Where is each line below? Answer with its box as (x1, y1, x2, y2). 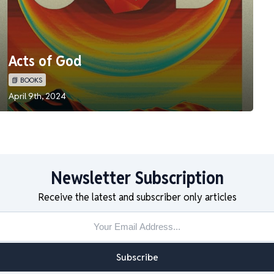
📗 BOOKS (12, 75, 43, 84)
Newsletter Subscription (50, 166, 224, 189)
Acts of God (9, 51, 82, 70)
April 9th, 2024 (9, 91, 66, 102)
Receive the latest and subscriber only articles (37, 191, 237, 204)
